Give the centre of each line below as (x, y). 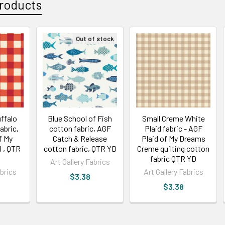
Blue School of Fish (80, 118)
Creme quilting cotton (174, 148)
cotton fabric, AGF (80, 128)
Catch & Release (80, 138)
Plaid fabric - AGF (173, 128)
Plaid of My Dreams (173, 138)
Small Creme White (173, 118)
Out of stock (95, 38)
